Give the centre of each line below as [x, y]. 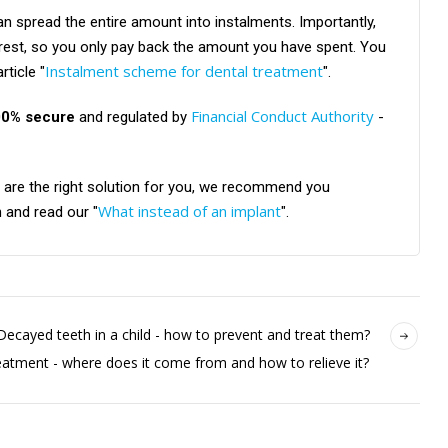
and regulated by [131, 116]
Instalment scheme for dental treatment [184, 70]
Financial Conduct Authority [280, 115]
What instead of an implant [189, 210]
